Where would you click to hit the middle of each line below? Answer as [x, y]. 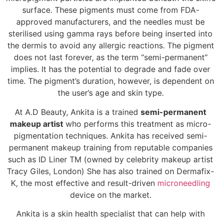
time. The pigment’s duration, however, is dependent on [110, 81]
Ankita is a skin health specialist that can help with [110, 214]
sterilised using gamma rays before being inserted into [110, 34]
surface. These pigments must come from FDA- [110, 10]
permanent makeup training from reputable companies [110, 147]
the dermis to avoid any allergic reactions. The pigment [110, 46]
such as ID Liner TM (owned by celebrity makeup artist [110, 159]
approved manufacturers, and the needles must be [110, 22]
